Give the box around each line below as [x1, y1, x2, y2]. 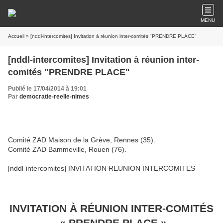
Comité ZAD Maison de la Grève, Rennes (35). [8, 136, 155, 144]
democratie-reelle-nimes [19, 93, 89, 100]
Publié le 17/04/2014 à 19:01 [8, 85, 87, 92]
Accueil [8, 33, 24, 39]
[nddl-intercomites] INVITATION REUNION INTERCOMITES [8, 164, 195, 172]
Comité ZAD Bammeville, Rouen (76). [8, 145, 126, 153]
